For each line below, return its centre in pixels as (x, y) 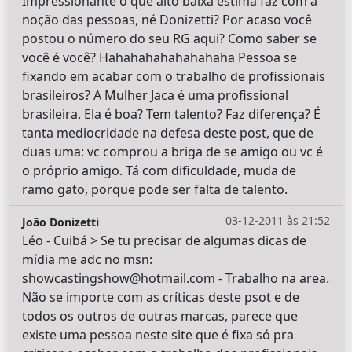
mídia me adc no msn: (87, 260)
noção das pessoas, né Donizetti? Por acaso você (167, 20)
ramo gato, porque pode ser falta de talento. (155, 190)
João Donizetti (60, 222)
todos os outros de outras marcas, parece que (160, 316)
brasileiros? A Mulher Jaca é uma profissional (155, 95)
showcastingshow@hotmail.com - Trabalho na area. (176, 279)
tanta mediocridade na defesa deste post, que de (168, 133)
